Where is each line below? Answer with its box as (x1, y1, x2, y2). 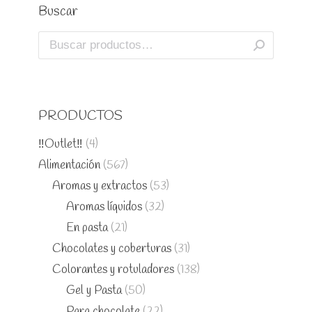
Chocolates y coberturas (52, 241, 171, 257)
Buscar (38, 3, 78, 21)
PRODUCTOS (38, 107, 123, 125)
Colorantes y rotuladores (52, 262, 174, 278)
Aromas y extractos (52, 178, 147, 194)
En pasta (66, 220, 108, 236)
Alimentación (38, 157, 100, 173)
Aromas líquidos (66, 199, 142, 215)
